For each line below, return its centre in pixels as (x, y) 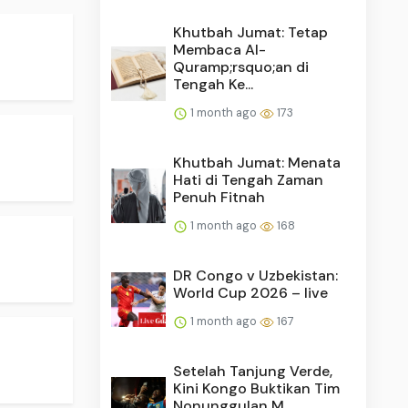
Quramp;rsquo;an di (241, 66)
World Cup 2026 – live (251, 292)
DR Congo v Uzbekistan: (256, 275)
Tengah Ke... (214, 84)
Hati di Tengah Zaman (249, 179)
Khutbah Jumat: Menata (257, 162)
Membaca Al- (220, 49)
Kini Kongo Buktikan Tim (257, 388)
